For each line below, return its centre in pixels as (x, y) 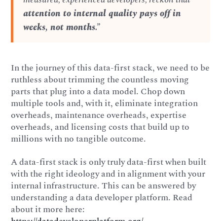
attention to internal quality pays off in (102, 14)
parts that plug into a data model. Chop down (98, 91)
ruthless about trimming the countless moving (100, 79)
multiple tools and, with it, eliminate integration (105, 103)
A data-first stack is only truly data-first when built (109, 162)
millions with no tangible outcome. (79, 139)
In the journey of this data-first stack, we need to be (110, 68)
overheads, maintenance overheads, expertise (99, 115)
